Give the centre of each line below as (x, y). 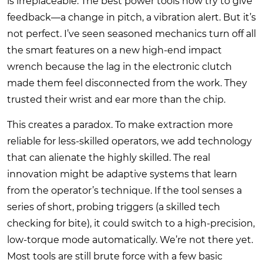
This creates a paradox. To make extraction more (120, 124)
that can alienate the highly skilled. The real (109, 157)
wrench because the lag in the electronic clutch (119, 66)
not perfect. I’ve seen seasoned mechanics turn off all (131, 33)
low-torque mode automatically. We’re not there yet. (130, 240)
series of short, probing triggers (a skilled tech (114, 207)
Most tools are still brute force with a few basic (115, 256)
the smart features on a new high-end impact (114, 50)
